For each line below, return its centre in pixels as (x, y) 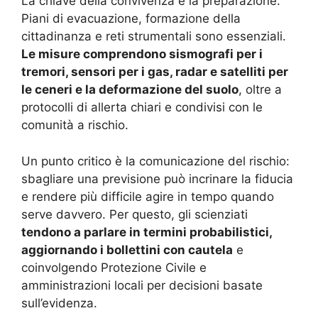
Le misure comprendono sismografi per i (142, 54)
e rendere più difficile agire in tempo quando (148, 196)
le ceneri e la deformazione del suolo (130, 90)
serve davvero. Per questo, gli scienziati (135, 214)
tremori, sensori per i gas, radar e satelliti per (155, 72)
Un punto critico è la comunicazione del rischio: (155, 161)
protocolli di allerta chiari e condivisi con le (142, 108)
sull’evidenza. (59, 303)
